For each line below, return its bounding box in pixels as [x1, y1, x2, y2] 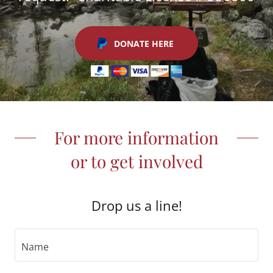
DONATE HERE [114, 37, 174, 49]
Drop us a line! [91, 196, 182, 215]
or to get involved [70, 150, 203, 173]
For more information [54, 126, 219, 149]
